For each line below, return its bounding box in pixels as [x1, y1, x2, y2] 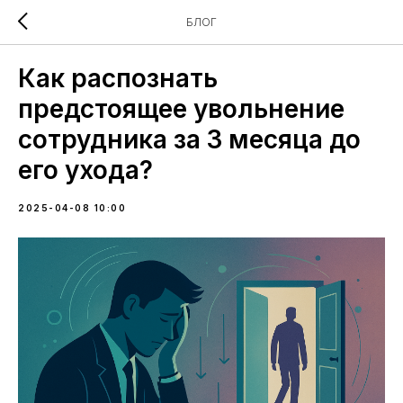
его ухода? [18, 155, 153, 185]
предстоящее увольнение [18, 94, 345, 124]
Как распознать [18, 63, 218, 94]
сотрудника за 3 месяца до [18, 124, 361, 155]
